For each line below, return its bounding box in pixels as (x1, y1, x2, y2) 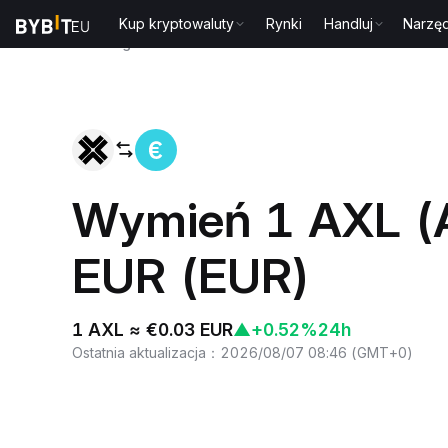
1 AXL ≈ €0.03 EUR (72, 318, 233, 340)
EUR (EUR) (72, 245, 311, 305)
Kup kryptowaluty (119, 15, 235, 32)
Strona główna (72, 34, 174, 51)
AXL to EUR (190, 34, 265, 51)
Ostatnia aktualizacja (72, 343, 206, 361)
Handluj (324, 15, 374, 32)
